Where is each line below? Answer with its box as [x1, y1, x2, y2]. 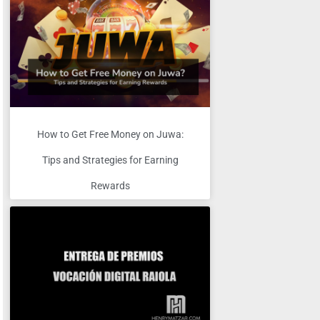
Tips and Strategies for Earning [41, 154, 179, 166]
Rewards [90, 179, 130, 191]
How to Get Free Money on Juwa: [36, 128, 184, 140]
